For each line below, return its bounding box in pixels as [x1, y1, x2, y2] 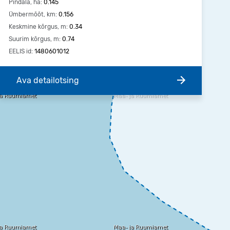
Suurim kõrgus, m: [9, 35, 61, 43]
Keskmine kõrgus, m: [9, 23, 68, 30]
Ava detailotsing [16, 75, 79, 85]
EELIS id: [9, 48, 33, 55]
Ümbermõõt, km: [9, 11, 57, 18]
